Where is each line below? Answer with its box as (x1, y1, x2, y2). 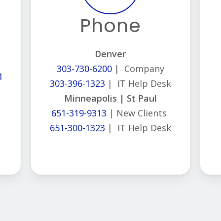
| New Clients (107, 107, 167, 119)
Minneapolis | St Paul (64, 92, 157, 105)
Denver (95, 48, 126, 60)
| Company (111, 63, 164, 75)
